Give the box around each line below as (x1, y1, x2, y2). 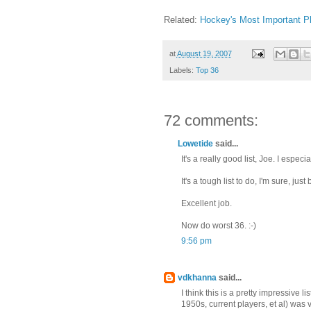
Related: (163, 14, 200, 25)
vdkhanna (177, 273, 217, 283)
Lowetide (177, 139, 213, 149)
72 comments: (163, 112, 258, 130)
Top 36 (195, 66, 219, 75)
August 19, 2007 (176, 49, 232, 58)
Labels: (169, 66, 196, 75)
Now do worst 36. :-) (180, 221, 256, 231)
